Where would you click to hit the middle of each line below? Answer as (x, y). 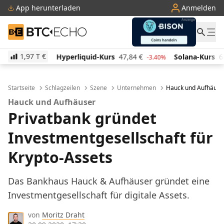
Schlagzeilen (62, 88)
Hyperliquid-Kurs (31, 57)
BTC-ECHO (27, 29)
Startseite (21, 88)
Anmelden (199, 8)
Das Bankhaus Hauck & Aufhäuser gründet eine (109, 181)
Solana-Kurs (140, 57)
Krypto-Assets (60, 157)
